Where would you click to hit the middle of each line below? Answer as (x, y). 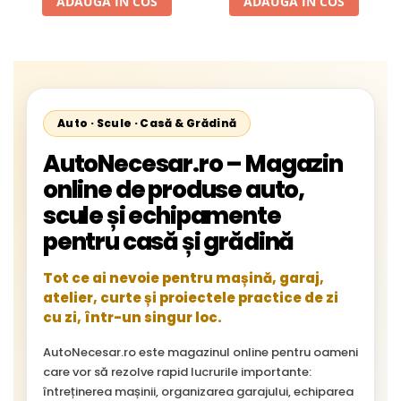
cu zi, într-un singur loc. (132, 317)
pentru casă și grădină (169, 241)
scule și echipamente (162, 215)
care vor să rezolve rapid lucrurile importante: (177, 371)
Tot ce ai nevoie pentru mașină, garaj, (183, 277)
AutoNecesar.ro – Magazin (193, 163)
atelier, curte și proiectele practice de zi (191, 297)
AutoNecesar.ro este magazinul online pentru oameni (200, 352)
